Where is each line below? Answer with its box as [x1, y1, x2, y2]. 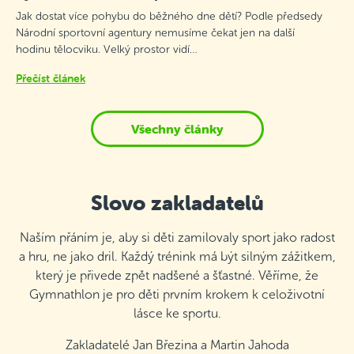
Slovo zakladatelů [90, 190, 264, 216]
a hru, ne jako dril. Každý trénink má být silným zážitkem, [18, 250, 336, 263]
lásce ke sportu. [133, 307, 221, 320]
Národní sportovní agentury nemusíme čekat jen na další [16, 27, 295, 39]
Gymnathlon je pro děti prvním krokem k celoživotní [29, 288, 325, 301]
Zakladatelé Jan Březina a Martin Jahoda [65, 338, 289, 352]
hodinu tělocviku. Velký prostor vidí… [16, 43, 198, 55]
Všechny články [130, 121, 224, 137]
